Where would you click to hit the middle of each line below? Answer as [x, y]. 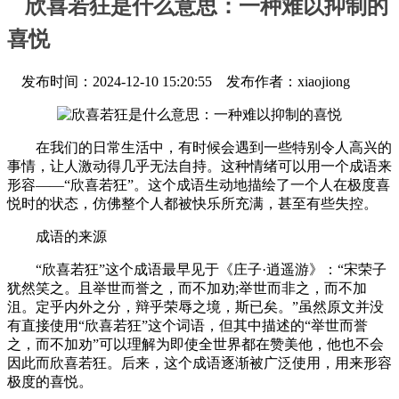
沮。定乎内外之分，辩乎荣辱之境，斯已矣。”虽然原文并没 [195, 306]
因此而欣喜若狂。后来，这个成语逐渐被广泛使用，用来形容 [199, 362]
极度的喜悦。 [50, 381]
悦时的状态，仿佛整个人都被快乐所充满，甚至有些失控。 [192, 203]
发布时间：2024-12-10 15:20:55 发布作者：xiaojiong [179, 81]
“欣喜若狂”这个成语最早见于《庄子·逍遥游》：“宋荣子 [197, 269]
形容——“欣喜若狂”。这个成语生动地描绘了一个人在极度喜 [199, 184]
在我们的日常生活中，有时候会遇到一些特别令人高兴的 [199, 147]
